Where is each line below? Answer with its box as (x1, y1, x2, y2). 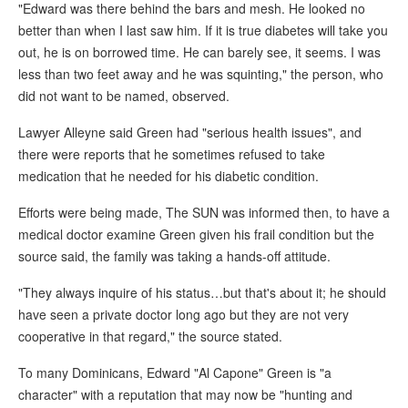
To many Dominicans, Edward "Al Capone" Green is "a (18, 363, 331, 382)
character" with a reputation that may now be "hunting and (18, 385, 352, 404)
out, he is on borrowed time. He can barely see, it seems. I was (18, 43, 381, 62)
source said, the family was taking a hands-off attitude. (18, 247, 331, 266)
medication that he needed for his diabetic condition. (18, 167, 319, 186)
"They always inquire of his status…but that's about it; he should (18, 283, 386, 302)
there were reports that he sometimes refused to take (18, 145, 325, 164)
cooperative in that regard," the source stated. (18, 327, 282, 346)
